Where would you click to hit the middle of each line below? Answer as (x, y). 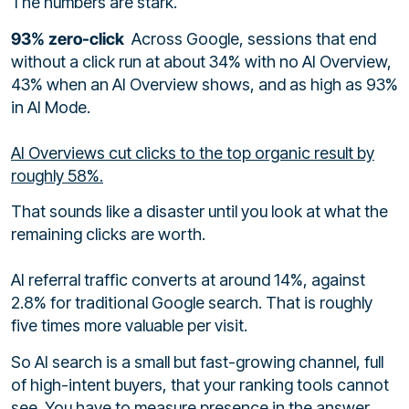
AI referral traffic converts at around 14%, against (188, 280)
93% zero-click (69, 38)
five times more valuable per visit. (129, 326)
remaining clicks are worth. (108, 235)
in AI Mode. (51, 107)
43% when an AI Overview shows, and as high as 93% (204, 84)
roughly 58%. (57, 175)
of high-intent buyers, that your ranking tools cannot (200, 384)
